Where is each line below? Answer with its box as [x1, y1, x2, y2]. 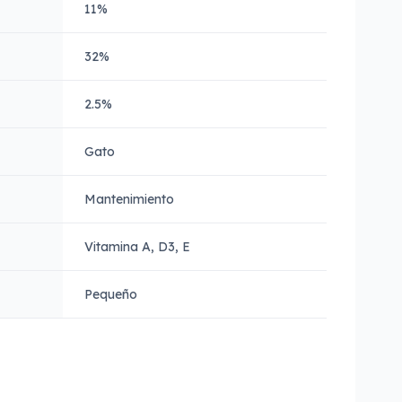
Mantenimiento [84, 191, 174, 207]
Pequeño [84, 286, 137, 302]
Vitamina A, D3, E [84, 239, 190, 255]
